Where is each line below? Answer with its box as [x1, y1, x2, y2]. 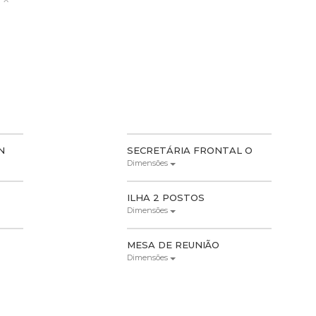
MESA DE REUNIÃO [127, 238, 220, 250]
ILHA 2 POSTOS [127, 191, 205, 203]
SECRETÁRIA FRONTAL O [127, 144, 253, 156]
